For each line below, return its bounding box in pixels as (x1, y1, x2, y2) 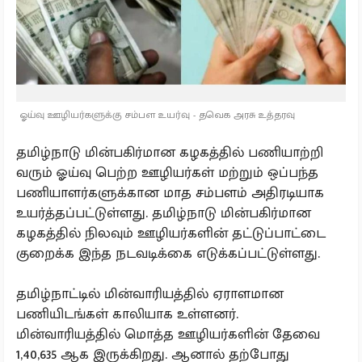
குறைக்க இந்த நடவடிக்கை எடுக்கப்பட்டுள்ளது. (16, 242, 320, 266)
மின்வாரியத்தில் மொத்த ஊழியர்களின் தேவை (16, 322, 320, 347)
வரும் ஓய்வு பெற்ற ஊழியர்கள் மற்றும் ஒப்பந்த (16, 161, 318, 185)
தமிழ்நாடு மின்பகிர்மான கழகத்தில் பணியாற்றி (16, 141, 323, 165)
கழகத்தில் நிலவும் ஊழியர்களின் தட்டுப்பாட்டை (16, 221, 326, 246)
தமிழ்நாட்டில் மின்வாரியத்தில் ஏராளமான (16, 282, 284, 306)
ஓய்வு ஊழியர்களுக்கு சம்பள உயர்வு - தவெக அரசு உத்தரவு (20, 107, 295, 124)
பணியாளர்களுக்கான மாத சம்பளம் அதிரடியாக (16, 181, 324, 205)
